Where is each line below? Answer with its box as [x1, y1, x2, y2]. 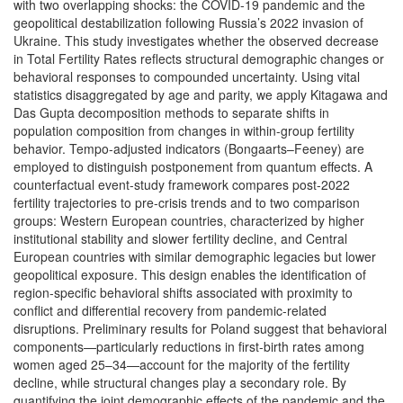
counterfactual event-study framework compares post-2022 [13, 175, 350, 193]
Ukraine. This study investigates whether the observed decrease [13, 31, 379, 49]
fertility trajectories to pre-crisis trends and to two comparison [13, 193, 360, 211]
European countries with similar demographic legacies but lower [13, 247, 376, 265]
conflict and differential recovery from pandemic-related [13, 301, 327, 319]
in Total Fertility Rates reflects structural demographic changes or [13, 49, 384, 67]
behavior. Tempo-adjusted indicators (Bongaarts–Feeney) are [13, 139, 364, 157]
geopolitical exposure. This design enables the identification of [13, 265, 366, 283]
